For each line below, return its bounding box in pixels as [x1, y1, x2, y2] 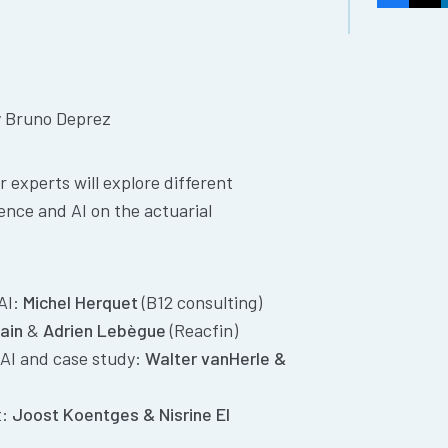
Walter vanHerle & [145, 346, 287, 369]
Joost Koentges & [12, 402, 156, 425]
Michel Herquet [23, 290, 139, 313]
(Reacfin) [166, 318, 239, 341]
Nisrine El [159, 402, 231, 425]
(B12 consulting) [138, 290, 263, 313]
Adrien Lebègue [43, 318, 167, 341]
